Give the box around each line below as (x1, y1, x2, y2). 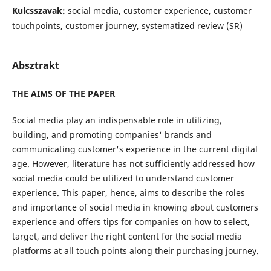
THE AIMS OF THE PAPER (11, 88, 115, 99)
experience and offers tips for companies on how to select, (11, 216, 250, 228)
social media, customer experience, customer (67, 4, 252, 16)
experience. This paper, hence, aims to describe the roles (11, 187, 245, 199)
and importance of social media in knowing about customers (11, 201, 258, 214)
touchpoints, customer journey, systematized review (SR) (11, 19, 243, 31)
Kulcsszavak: (11, 4, 68, 16)
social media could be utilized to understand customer (11, 172, 234, 184)
